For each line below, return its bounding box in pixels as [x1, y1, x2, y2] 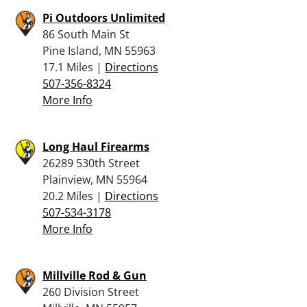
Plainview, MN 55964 [42, 171, 147, 187]
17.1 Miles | [42, 59, 105, 75]
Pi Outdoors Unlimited [42, 10, 165, 25]
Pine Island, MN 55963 [42, 42, 156, 58]
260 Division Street [42, 284, 139, 299]
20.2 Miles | [42, 188, 105, 204]
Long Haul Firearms [42, 138, 149, 154]
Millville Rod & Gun [42, 267, 147, 283]
